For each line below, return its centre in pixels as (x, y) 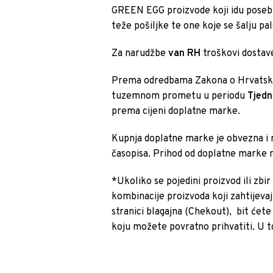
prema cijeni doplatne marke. (176, 112)
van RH (185, 54)
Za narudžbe (140, 54)
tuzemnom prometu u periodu (180, 96)
